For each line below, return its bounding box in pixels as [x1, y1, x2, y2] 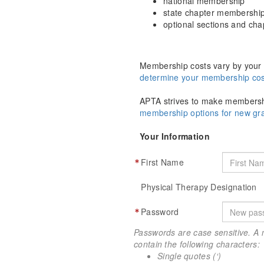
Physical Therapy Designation [141, 181, 257, 193]
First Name [141, 156, 184, 168]
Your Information [140, 130, 210, 142]
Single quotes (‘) [157, 250, 222, 262]
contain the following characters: [134, 238, 260, 250]
